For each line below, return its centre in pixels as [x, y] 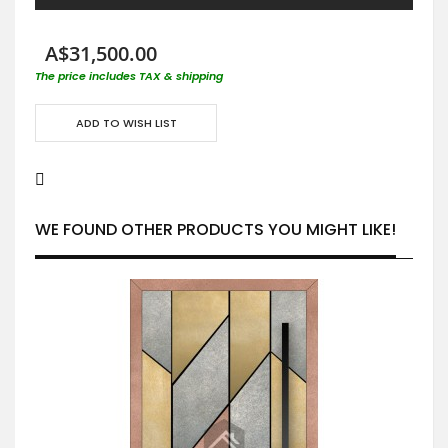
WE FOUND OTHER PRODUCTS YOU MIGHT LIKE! [215, 229]
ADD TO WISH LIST [126, 122]
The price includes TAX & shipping [129, 75]
